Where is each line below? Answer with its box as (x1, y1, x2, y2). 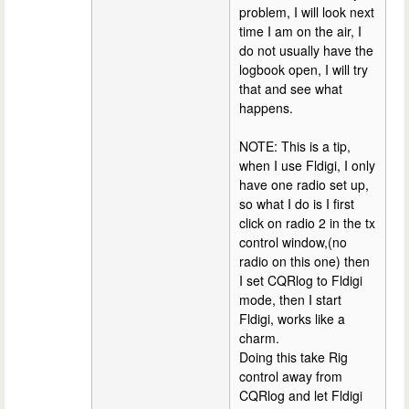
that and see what (239, 79, 342, 98)
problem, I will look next (239, 2, 374, 21)
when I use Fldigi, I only (239, 155, 375, 174)
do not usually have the (239, 40, 373, 59)
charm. (239, 328, 279, 347)
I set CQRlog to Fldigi (239, 270, 362, 289)
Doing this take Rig (239, 347, 348, 366)
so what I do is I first (239, 194, 354, 213)
